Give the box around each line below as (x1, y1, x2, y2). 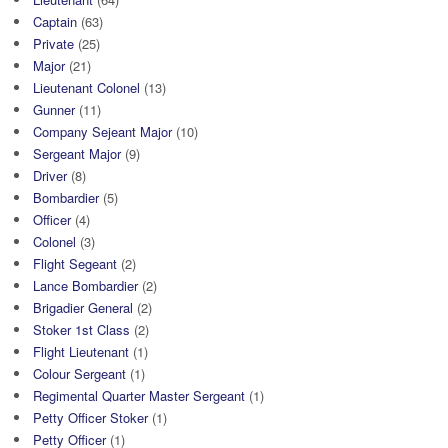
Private (33, 34, 74, 54)
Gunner (33, 100, 75, 120)
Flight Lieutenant (33, 342, 129, 362)
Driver (33, 166, 67, 186)
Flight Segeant (33, 254, 117, 274)
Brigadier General (33, 298, 133, 318)
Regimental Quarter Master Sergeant (33, 386, 245, 406)
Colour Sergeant (33, 364, 126, 384)
